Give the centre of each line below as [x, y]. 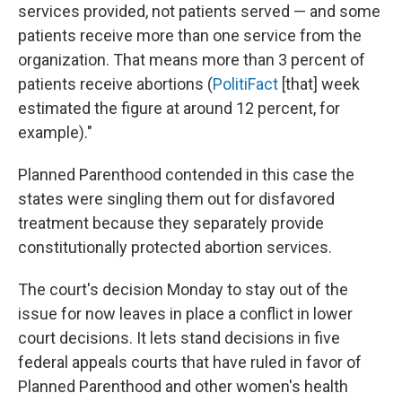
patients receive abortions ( [115, 84]
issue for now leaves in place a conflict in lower [185, 314]
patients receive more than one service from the [190, 36]
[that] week [319, 84]
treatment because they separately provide [171, 223]
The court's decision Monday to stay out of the [183, 290]
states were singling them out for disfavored [176, 199]
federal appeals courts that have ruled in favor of [190, 363]
